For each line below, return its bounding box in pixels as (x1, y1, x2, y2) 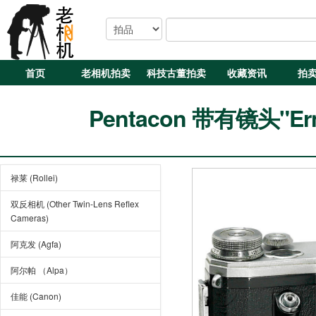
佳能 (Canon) (11, 290, 61, 302)
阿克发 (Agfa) (11, 238, 61, 250)
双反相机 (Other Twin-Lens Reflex (11, 197, 139, 209)
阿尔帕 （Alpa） (11, 264, 73, 276)
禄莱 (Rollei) (11, 171, 58, 183)
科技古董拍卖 (147, 66, 206, 80)
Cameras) (11, 212, 49, 224)
